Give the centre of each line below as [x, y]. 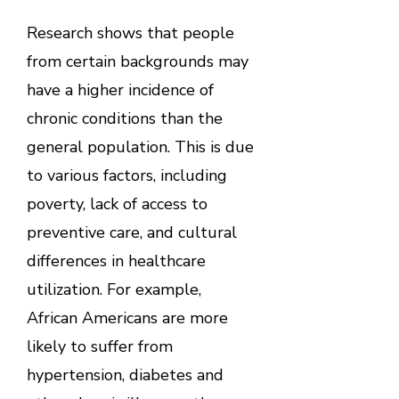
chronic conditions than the [124, 118]
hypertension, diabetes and [125, 375]
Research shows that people [130, 33]
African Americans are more [127, 318]
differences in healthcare [116, 261]
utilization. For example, [114, 289]
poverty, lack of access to [117, 204]
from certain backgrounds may [137, 61]
